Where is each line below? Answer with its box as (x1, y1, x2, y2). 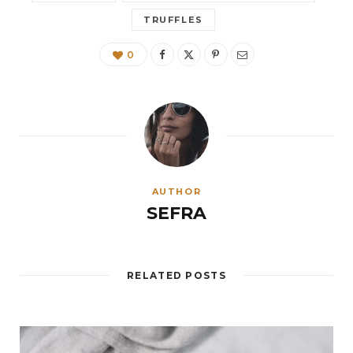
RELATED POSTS (126, 269, 227, 282)
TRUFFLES (143, 14, 204, 26)
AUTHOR (151, 186, 202, 198)
